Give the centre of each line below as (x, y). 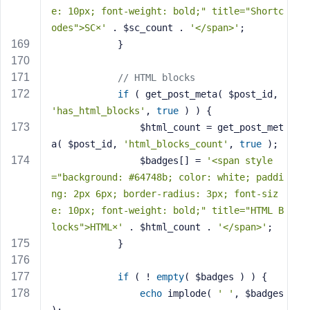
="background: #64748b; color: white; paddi (167, 177)
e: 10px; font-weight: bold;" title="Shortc (167, 11)
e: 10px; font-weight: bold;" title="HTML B (167, 210)
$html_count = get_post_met (95, 127)
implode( (190, 293)
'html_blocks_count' (176, 144)
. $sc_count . (148, 28)
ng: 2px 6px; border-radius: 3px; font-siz (165, 194)
